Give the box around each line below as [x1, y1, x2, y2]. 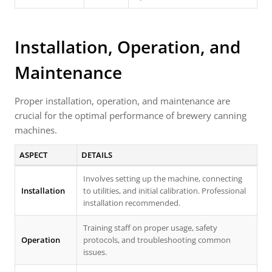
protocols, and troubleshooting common [83, 234, 231, 245]
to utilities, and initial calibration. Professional [83, 185, 246, 196]
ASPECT [19, 149, 47, 160]
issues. [83, 246, 107, 257]
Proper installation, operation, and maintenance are [15, 95, 230, 107]
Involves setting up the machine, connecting [83, 173, 242, 184]
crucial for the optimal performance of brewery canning [15, 109, 246, 121]
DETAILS [81, 149, 112, 160]
